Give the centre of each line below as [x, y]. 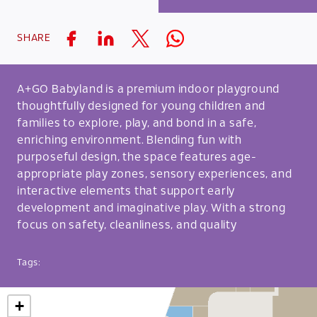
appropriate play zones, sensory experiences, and [155, 174]
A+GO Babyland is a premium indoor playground [149, 90]
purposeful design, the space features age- [137, 157]
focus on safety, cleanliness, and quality [127, 225]
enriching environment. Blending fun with [129, 140]
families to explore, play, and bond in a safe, [137, 123]
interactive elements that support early [126, 191]
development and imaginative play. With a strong [151, 208]
